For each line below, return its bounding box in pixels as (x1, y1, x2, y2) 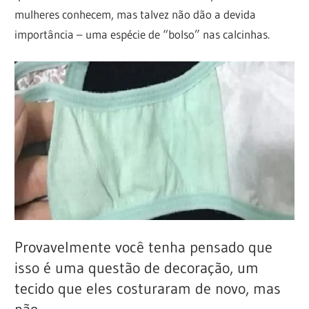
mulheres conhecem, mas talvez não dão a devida (14, 6, 257, 21)
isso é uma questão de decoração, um (14, 259, 259, 278)
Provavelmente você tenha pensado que (14, 238, 273, 257)
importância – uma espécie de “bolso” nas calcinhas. (14, 26, 270, 41)
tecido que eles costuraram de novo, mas (14, 279, 281, 299)
